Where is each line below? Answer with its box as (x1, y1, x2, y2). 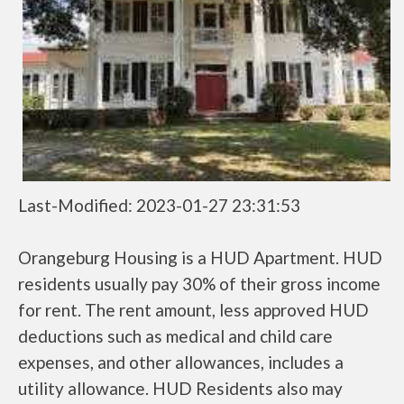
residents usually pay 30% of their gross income (18, 273, 381, 294)
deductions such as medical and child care (18, 326, 333, 346)
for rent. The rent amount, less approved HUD (18, 299, 369, 320)
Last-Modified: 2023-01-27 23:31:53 (18, 195, 300, 216)
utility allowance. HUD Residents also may (18, 378, 343, 399)
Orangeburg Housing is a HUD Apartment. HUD (18, 247, 382, 268)
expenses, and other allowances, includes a (18, 352, 344, 372)
